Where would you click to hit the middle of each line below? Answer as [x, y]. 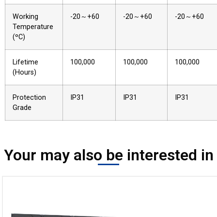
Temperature [33, 27]
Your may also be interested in [108, 155]
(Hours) [24, 73]
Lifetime [25, 62]
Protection [29, 98]
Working [25, 17]
